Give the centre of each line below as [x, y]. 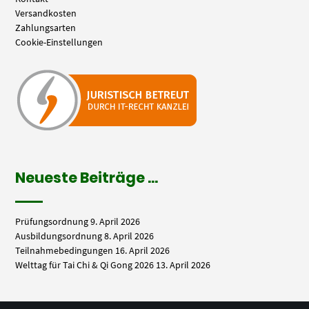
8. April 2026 [129, 236]
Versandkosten [46, 13]
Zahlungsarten [46, 28]
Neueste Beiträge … [87, 177]
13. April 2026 [183, 265]
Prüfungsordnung [52, 222]
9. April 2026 [116, 222]
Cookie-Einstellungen [59, 42]
